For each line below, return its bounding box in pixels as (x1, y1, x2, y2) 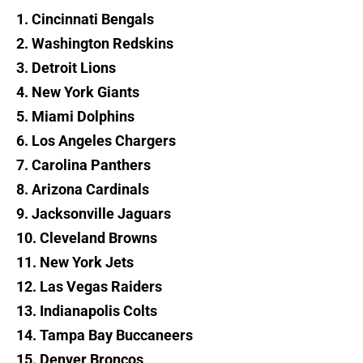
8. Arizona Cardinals (16, 181, 149, 199)
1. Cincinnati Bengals (16, 11, 154, 28)
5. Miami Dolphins (16, 108, 135, 126)
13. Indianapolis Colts (16, 302, 157, 320)
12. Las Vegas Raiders (16, 278, 162, 296)
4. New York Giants (16, 83, 139, 101)
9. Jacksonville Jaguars (16, 205, 171, 223)
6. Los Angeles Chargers (16, 132, 176, 150)
